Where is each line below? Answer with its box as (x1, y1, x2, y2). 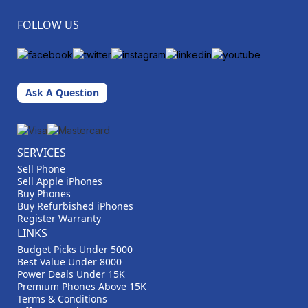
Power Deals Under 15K (17, 267, 125, 281)
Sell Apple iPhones (17, 175, 102, 188)
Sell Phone (17, 162, 65, 176)
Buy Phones (17, 187, 71, 201)
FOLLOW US (17, 17, 79, 32)
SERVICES (17, 145, 66, 161)
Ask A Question (25, 86, 99, 100)
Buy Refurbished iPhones (17, 199, 133, 213)
